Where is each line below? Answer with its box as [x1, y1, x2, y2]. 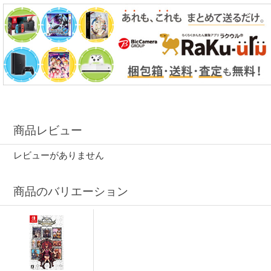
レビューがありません [13, 149, 105, 160]
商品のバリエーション [13, 184, 129, 198]
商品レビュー [13, 124, 83, 137]
